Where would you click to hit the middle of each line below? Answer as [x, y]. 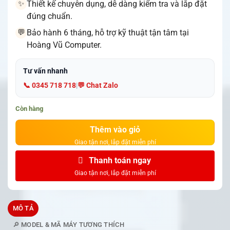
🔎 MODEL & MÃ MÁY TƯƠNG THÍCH [68, 224]
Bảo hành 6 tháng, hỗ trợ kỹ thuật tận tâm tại [108, 32]
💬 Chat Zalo [98, 85]
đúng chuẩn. [50, 16]
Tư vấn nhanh [45, 71]
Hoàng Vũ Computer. [64, 45]
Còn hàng [29, 108]
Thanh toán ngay [119, 160]
